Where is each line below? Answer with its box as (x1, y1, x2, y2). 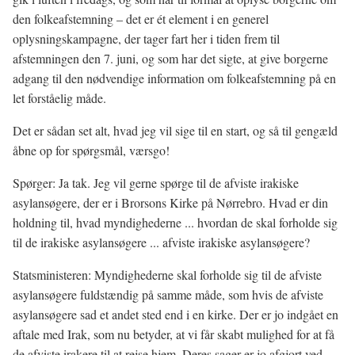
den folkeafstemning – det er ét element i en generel (13, 10, 269, 27)
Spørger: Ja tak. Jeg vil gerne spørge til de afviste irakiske (13, 174, 299, 191)
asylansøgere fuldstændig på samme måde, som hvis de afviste (13, 286, 323, 303)
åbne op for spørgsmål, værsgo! (13, 142, 170, 158)
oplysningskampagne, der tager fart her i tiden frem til (13, 30, 280, 47)
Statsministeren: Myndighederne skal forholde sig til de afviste (13, 266, 322, 283)
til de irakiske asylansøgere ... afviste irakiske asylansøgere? (13, 234, 310, 250)
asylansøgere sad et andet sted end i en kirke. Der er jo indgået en (13, 306, 338, 323)
